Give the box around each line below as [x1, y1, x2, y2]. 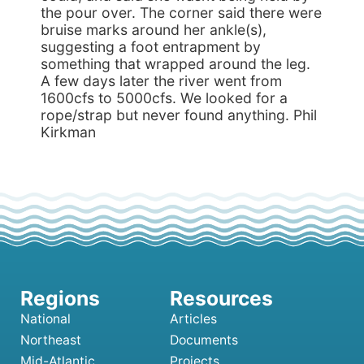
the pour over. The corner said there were [41, 4, 322, 21]
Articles [170, 311, 217, 327]
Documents [170, 332, 238, 349]
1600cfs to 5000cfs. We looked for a [41, 89, 288, 106]
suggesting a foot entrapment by [41, 38, 261, 55]
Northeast [20, 332, 81, 349]
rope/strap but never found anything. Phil [41, 106, 317, 123]
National [20, 311, 71, 327]
